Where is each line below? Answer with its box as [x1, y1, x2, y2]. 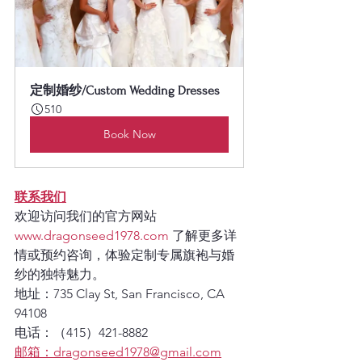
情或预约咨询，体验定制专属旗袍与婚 [15, 246, 234, 263]
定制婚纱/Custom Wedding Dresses [30, 82, 220, 98]
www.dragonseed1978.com [15, 227, 169, 243]
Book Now [103, 126, 156, 141]
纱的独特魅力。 [15, 266, 105, 282]
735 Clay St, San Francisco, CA [53, 285, 228, 301]
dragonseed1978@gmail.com [53, 343, 221, 360]
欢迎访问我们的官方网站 [15, 208, 160, 224]
